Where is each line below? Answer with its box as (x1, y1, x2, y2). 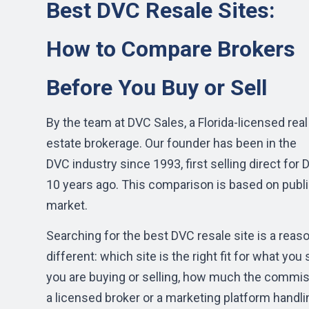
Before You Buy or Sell (46, 74, 267, 101)
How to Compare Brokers (46, 36, 295, 62)
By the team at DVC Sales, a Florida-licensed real (46, 115, 308, 130)
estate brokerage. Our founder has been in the (46, 136, 297, 150)
